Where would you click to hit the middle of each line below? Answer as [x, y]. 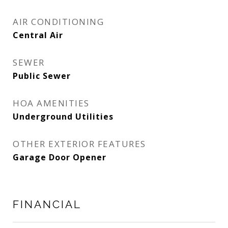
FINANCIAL [47, 204]
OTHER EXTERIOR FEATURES [79, 144]
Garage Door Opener [60, 157]
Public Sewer [42, 76]
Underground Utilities [63, 117]
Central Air [38, 35]
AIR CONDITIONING [58, 22]
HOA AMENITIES [51, 103]
